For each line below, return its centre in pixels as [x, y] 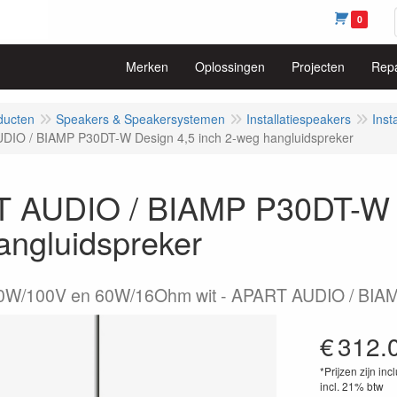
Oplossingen [230, 66]
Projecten [318, 66]
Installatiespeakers [299, 119]
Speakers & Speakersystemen [140, 119]
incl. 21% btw [351, 386]
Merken [147, 66]
